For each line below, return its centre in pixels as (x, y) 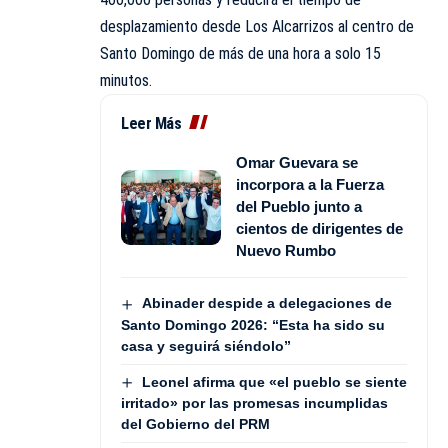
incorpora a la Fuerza (310, 185)
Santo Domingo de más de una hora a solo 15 (240, 54)
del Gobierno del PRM (195, 423)
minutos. (126, 81)
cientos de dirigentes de (319, 229)
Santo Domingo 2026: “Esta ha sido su (253, 324)
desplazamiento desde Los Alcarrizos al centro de (257, 27)
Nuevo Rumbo (286, 251)
